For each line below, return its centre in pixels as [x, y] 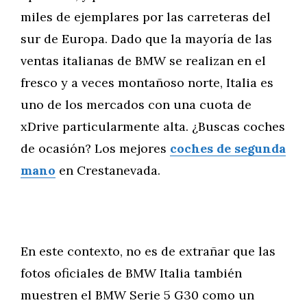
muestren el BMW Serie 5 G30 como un [137, 295]
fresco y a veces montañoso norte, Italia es [147, 83]
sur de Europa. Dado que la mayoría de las [146, 39]
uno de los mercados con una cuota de [136, 105]
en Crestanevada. [108, 170]
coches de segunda [228, 148]
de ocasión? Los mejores [95, 148]
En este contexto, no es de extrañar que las [148, 251]
